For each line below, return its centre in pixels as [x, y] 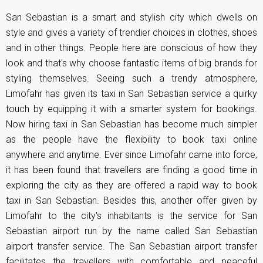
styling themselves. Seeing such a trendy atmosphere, [131, 79]
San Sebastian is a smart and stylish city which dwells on [131, 18]
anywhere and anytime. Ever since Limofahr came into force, [131, 155]
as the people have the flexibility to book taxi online [131, 140]
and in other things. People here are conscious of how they [131, 48]
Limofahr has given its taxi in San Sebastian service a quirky [131, 94]
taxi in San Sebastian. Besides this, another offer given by [131, 201]
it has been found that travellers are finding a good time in [131, 170]
